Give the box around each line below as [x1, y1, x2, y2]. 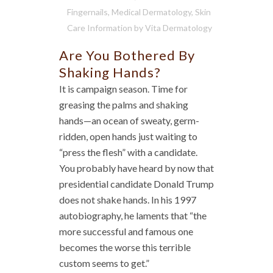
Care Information [66, 23, 132, 34]
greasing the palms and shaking [59, 99, 188, 111]
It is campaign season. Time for [59, 83, 188, 95]
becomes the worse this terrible [59, 241, 191, 253]
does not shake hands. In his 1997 [59, 194, 196, 206]
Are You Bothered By [59, 47, 195, 64]
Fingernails [66, 7, 108, 18]
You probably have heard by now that [59, 162, 214, 174]
